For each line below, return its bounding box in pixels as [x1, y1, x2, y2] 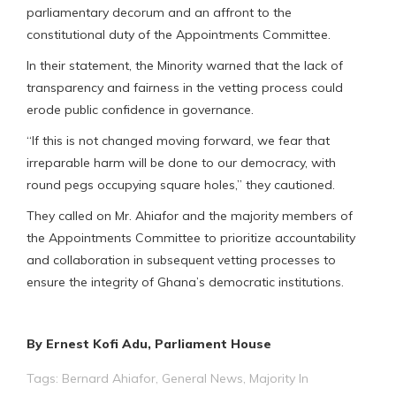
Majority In [249, 369, 308, 386]
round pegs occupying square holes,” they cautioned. [27, 176, 335, 193]
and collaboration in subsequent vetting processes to [27, 251, 336, 268]
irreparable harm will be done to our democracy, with [27, 154, 336, 171]
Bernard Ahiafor [62, 369, 156, 386]
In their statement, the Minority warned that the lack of [27, 57, 343, 73]
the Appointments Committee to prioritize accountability [27, 229, 355, 246]
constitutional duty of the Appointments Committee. [27, 26, 331, 42]
